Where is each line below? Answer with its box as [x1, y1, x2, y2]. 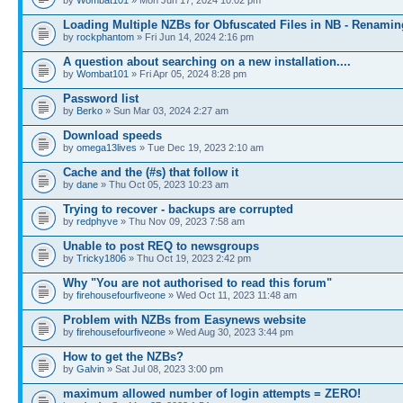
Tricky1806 [76, 252, 126, 264]
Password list [63, 91, 139, 105]
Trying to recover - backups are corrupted [63, 201, 293, 216]
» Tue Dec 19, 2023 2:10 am [137, 141, 264, 153]
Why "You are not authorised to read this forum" [63, 275, 332, 290]
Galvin [76, 363, 104, 374]
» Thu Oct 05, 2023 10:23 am [98, 178, 228, 190]
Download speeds [63, 128, 162, 142]
